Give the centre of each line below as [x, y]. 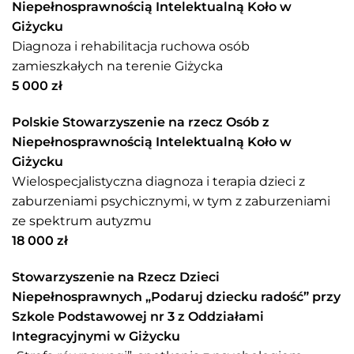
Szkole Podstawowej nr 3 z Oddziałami [138, 316]
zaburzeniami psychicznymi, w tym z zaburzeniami [171, 201]
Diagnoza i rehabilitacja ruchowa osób [131, 46]
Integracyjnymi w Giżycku [96, 336]
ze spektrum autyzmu [82, 220]
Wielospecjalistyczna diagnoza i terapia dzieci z [158, 181]
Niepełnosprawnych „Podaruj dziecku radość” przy [176, 296]
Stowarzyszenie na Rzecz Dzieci [116, 277]
